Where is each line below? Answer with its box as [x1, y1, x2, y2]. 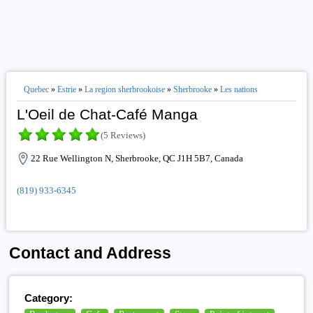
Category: [24, 291, 73, 304]
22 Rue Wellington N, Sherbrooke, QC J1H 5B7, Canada [30, 153, 243, 163]
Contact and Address [9, 245, 172, 262]
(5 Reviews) [100, 130, 145, 140]
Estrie [57, 85, 76, 94]
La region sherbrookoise [84, 85, 165, 94]
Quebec [23, 85, 49, 94]
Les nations [219, 85, 258, 94]
